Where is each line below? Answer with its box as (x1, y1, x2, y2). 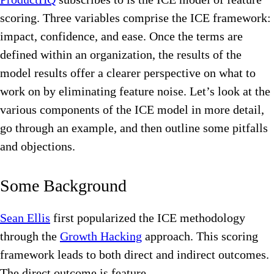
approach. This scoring (142, 229, 258, 243)
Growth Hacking (60, 229, 142, 243)
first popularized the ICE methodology (50, 211, 245, 225)
